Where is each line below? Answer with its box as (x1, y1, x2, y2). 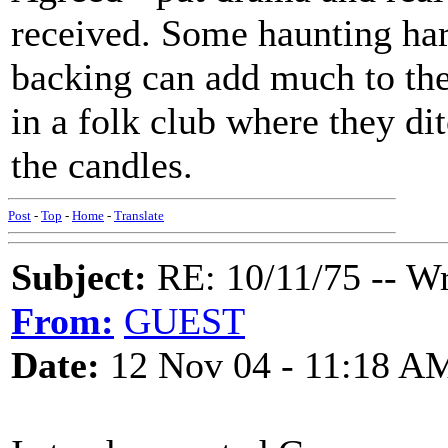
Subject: (11, 256, 147, 298)
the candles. (11, 144, 193, 186)
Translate (114, 208, 164, 223)
